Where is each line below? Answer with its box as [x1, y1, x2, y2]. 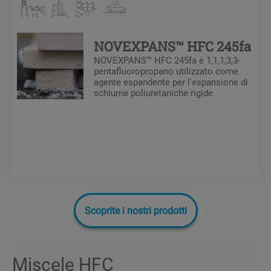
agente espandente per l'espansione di [94, 75, 248, 88]
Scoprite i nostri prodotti [84, 203, 187, 217]
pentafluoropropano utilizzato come [94, 64, 238, 77]
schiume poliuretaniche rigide [94, 86, 213, 99]
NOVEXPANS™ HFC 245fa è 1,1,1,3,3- [94, 53, 240, 66]
